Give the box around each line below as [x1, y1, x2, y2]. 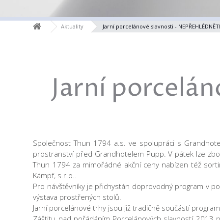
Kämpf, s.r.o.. [33, 170, 77, 181]
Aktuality [61, 23, 84, 30]
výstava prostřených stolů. [33, 192, 122, 202]
